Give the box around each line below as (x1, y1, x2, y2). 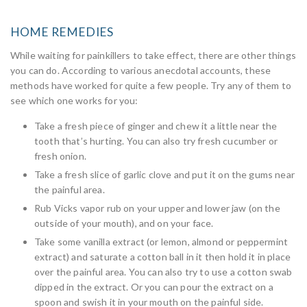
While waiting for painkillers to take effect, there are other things (10, 49, 296, 61)
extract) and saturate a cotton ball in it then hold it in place (34, 251, 291, 262)
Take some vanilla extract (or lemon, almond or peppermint (34, 236, 288, 247)
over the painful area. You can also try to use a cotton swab (34, 266, 293, 278)
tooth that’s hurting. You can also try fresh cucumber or (34, 135, 278, 147)
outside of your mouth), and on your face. (34, 217, 214, 229)
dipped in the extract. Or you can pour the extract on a (34, 281, 273, 293)
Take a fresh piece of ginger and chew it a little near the (34, 120, 278, 132)
